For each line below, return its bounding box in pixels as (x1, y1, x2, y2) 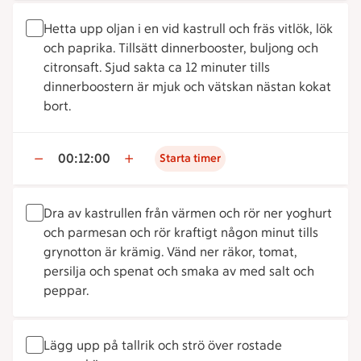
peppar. (44, 283, 89, 298)
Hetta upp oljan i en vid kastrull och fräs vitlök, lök (44, 21, 333, 36)
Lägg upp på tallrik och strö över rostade (44, 338, 282, 353)
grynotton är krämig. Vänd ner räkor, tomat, (44, 244, 297, 259)
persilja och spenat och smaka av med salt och (44, 263, 314, 279)
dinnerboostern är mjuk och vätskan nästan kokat (44, 79, 331, 94)
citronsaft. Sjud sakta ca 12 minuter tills (44, 60, 270, 75)
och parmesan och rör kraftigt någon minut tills (44, 225, 318, 240)
